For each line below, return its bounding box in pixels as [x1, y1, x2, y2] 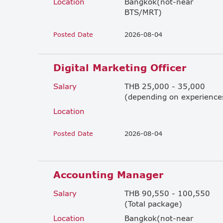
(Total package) [124, 199, 182, 208]
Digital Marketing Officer [53, 61, 186, 73]
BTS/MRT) [124, 7, 162, 16]
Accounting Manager [53, 168, 163, 180]
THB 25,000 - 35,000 [124, 81, 205, 91]
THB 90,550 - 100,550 [124, 188, 210, 198]
